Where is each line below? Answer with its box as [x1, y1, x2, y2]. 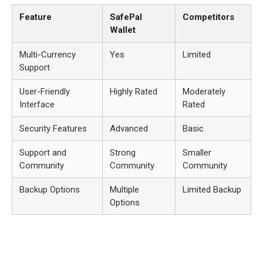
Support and [19, 147, 66, 159]
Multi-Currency [19, 49, 76, 60]
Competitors [183, 12, 234, 23]
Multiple [110, 184, 139, 195]
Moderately [183, 86, 225, 97]
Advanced [110, 123, 148, 134]
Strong [110, 147, 136, 159]
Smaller [183, 147, 211, 159]
